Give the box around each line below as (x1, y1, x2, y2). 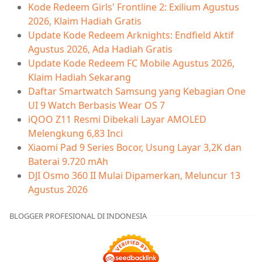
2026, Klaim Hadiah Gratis (28, 14, 142, 27)
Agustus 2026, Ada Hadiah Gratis (28, 42, 173, 56)
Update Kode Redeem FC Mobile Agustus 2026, (28, 56, 235, 70)
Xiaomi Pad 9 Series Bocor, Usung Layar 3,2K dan (28, 140, 242, 154)
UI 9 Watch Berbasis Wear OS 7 (28, 98, 165, 112)
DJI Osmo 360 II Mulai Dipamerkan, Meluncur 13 (28, 168, 240, 182)
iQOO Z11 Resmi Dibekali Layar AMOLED (28, 112, 206, 126)
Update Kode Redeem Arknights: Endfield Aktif (28, 28, 234, 42)
